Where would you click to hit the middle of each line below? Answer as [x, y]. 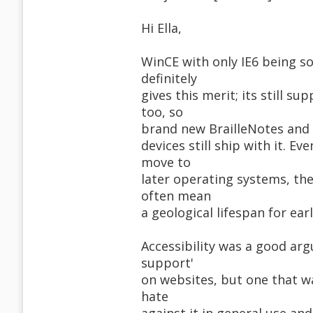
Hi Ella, [161, 28]
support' [167, 263]
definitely [169, 79]
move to [166, 162]
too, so [162, 112]
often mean [176, 196]
